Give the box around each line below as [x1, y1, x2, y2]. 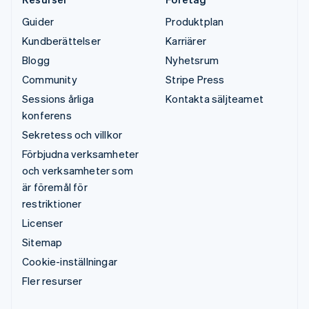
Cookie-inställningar [22, 254, 117, 268]
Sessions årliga [22, 91, 94, 106]
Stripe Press [166, 72, 225, 86]
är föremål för [22, 179, 88, 194]
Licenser [22, 215, 63, 230]
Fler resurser [22, 273, 83, 288]
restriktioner [22, 196, 82, 210]
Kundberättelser [22, 33, 101, 48]
